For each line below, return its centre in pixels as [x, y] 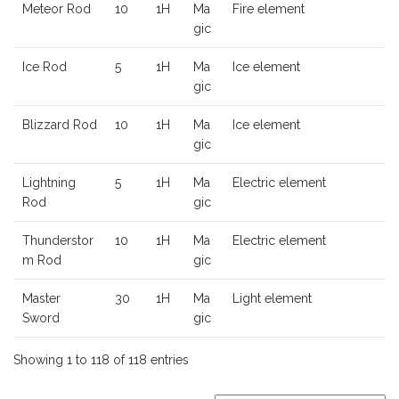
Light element [272, 299]
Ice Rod [45, 67]
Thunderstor [58, 241]
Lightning [49, 183]
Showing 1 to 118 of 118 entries [101, 360]
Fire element [269, 9]
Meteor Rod [57, 9]
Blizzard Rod [60, 125]
